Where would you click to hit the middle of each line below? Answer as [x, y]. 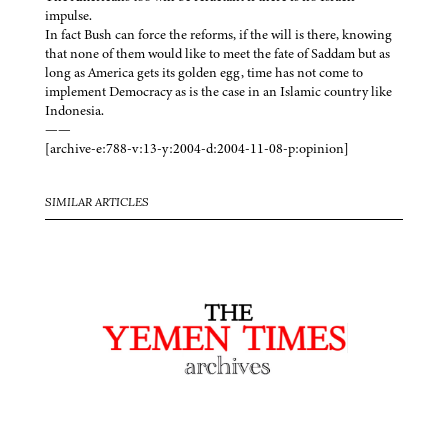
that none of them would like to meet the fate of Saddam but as [217, 54]
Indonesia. [74, 111]
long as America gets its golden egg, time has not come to [204, 73]
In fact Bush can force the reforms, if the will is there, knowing [218, 35]
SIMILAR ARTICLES [97, 203]
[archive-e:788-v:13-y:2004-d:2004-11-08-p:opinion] [197, 149]
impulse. [68, 16]
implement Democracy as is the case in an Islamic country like [218, 92]
